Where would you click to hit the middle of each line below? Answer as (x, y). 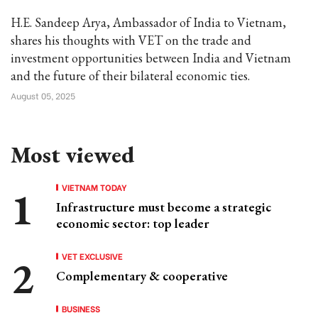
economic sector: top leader (133, 223)
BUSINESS (81, 308)
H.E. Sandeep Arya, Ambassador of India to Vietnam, (148, 22)
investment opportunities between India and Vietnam (151, 58)
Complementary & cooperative (142, 276)
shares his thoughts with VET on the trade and (131, 40)
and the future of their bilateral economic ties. (130, 76)
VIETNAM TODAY (94, 187)
